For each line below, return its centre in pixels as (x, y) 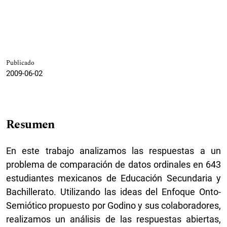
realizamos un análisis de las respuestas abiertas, (113, 219)
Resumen (31, 124)
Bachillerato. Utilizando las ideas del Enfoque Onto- (113, 192)
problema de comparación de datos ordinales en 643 (113, 164)
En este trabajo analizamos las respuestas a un (113, 150)
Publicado (20, 63)
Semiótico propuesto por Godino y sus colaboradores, (113, 205)
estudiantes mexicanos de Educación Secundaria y (113, 178)
